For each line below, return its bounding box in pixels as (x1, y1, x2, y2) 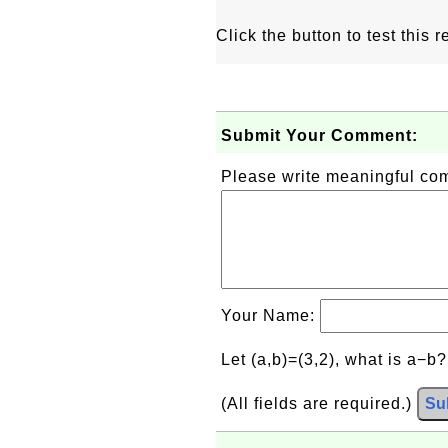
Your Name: (221, 307, 320, 324)
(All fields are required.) (221, 395, 417, 412)
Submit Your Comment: (221, 127, 418, 144)
